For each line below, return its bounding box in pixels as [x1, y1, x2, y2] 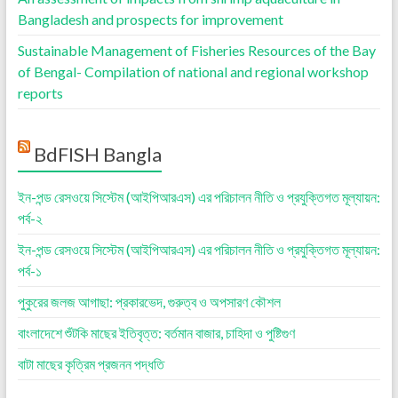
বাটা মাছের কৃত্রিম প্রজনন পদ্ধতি [17, 355, 164, 372]
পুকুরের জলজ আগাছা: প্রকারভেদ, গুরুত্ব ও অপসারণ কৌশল [17, 293, 281, 310]
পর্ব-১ [17, 262, 42, 279]
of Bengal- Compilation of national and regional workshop [17, 63, 369, 80]
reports [17, 84, 63, 101]
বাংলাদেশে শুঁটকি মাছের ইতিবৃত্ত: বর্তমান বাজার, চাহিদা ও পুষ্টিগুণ [17, 324, 295, 341]
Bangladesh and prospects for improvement [17, 11, 283, 28]
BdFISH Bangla [33, 142, 162, 166]
